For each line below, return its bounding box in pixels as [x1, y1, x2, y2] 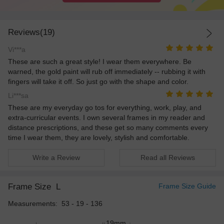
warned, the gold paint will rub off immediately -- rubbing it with [8, 67, 205, 75]
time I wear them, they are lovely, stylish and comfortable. [8, 133, 189, 142]
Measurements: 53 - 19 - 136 [8, 199, 102, 208]
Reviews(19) [8, 27, 55, 37]
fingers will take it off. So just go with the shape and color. [8, 77, 188, 85]
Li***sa [8, 91, 28, 100]
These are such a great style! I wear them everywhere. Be [8, 57, 191, 65]
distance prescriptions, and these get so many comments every [8, 123, 208, 132]
